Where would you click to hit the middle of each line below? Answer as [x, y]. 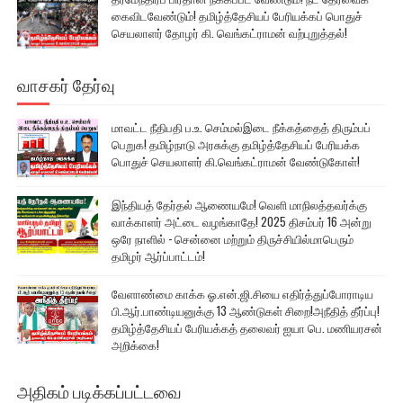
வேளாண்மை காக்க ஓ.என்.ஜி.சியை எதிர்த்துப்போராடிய [242, 294]
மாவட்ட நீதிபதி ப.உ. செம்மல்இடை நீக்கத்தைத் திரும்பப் [241, 127]
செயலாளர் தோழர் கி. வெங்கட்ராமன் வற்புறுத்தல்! [229, 33]
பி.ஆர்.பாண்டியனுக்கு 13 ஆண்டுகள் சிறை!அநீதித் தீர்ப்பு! [245, 311]
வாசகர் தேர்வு [66, 84]
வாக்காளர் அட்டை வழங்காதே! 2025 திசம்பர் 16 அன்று [241, 222]
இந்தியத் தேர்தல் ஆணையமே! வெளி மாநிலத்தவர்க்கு [239, 205]
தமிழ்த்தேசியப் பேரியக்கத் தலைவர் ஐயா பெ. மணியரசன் [246, 328]
